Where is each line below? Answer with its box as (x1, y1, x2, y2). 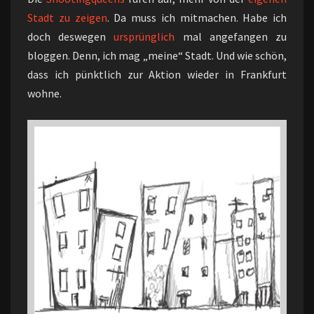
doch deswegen (27, 29, 114, 43)
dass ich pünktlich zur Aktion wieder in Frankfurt (27, 67, 287, 81)
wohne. (27, 86, 62, 100)
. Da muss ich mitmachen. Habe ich (107, 11, 287, 25)
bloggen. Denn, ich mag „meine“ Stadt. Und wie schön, (27, 48, 287, 62)
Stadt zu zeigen (27, 11, 107, 25)
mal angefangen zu (175, 29, 287, 43)
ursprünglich (114, 29, 175, 43)
